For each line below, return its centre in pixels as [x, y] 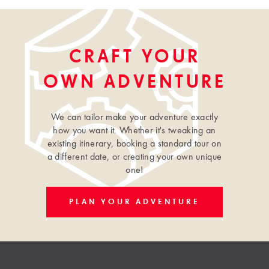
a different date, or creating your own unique [134, 157]
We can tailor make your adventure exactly [134, 118]
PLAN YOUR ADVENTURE [134, 202]
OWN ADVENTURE [134, 83]
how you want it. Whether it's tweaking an [134, 131]
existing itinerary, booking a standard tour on [134, 144]
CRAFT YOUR [134, 58]
